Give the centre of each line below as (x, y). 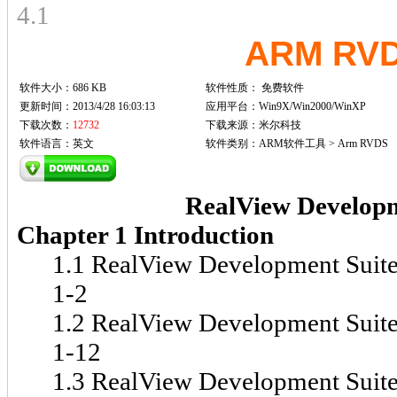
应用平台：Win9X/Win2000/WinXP (286, 107)
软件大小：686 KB (63, 88)
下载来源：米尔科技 (253, 125)
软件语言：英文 (57, 144)
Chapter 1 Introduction (145, 235)
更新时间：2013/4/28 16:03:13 (87, 107)
